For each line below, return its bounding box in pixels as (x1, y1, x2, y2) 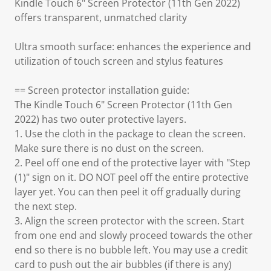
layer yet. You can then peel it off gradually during (15, 185, 241, 198)
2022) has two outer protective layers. (15, 113, 186, 126)
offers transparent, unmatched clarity (15, 11, 187, 24)
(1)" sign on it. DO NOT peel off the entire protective (15, 171, 249, 184)
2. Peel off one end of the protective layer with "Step (15, 156, 250, 169)
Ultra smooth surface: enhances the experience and (15, 40, 251, 53)
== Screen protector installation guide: (15, 83, 189, 97)
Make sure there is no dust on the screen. (15, 142, 204, 155)
